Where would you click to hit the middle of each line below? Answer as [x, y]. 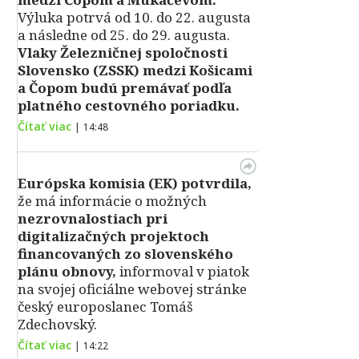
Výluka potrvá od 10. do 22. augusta [134, 17]
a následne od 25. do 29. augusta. [124, 35]
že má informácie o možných [112, 201]
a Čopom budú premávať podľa [125, 88]
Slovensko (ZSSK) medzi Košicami [135, 70]
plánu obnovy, [67, 271]
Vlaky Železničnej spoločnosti [123, 52]
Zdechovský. [57, 324]
